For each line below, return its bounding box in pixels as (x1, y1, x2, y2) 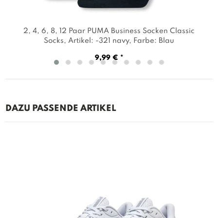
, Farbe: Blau (129, 37, 174, 45)
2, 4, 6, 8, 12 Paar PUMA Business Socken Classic (23, 27, 195, 35)
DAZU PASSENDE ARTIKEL (5, 104, 116, 113)
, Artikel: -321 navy (64, 37, 129, 45)
